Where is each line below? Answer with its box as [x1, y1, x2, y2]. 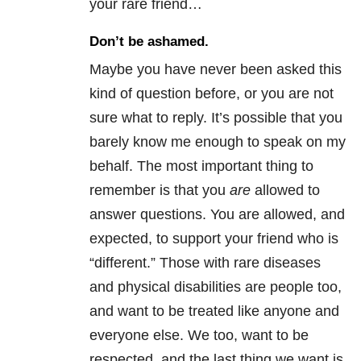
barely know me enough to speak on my [89, 134, 346, 151]
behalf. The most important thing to [89, 158, 313, 175]
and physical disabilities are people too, [89, 279, 342, 296]
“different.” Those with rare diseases [89, 255, 321, 272]
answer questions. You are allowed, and [89, 206, 345, 223]
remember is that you [89, 182, 230, 199]
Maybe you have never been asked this [89, 61, 342, 78]
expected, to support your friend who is [89, 230, 338, 247]
